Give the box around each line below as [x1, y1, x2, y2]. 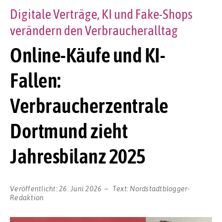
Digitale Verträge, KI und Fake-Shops [10, 6, 193, 22]
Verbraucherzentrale [10, 94, 168, 118]
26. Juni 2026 [59, 183, 102, 193]
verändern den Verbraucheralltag [10, 23, 178, 39]
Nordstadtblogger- [130, 183, 190, 193]
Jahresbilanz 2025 [10, 144, 146, 168]
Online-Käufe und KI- [10, 43, 165, 67]
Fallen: [10, 68, 61, 93]
